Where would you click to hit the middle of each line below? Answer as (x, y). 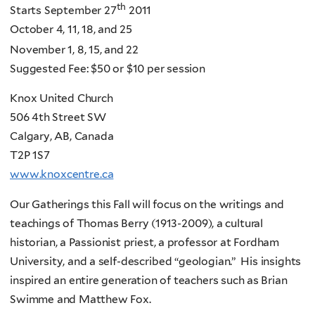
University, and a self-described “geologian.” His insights (156, 261)
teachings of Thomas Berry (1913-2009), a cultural (137, 223)
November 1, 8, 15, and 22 (74, 49)
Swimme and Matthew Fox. (81, 299)
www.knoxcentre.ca (62, 174)
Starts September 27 (63, 10)
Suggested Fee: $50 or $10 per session (108, 68)
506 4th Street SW (58, 117)
